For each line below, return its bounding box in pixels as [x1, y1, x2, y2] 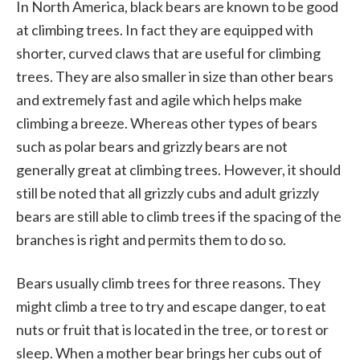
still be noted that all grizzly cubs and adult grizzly [16, 184, 319, 202]
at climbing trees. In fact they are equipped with [16, 21, 313, 39]
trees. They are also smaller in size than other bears [16, 67, 333, 85]
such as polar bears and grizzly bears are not [16, 137, 288, 155]
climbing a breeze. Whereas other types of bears [16, 114, 317, 132]
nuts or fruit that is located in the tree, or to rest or [16, 321, 329, 338]
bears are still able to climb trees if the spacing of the [16, 207, 342, 225]
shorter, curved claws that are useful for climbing [16, 44, 321, 62]
